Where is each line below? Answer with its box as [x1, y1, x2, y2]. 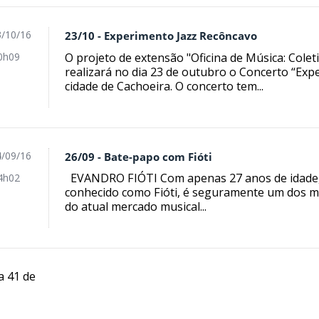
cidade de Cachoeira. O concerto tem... [65, 78, 264, 94]
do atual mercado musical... [65, 199, 207, 215]
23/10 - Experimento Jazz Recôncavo [65, 28, 258, 43]
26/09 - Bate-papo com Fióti [65, 149, 213, 164]
